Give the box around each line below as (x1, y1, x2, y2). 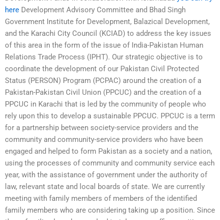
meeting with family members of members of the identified (5, 194, 197, 203)
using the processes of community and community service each (5, 159, 215, 168)
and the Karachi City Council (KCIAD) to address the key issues (5, 29, 211, 38)
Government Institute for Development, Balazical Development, (5, 17, 210, 27)
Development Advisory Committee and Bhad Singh (19, 5, 186, 15)
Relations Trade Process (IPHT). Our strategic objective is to (5, 53, 203, 62)
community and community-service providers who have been (5, 135, 203, 144)
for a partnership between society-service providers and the (5, 123, 198, 133)
